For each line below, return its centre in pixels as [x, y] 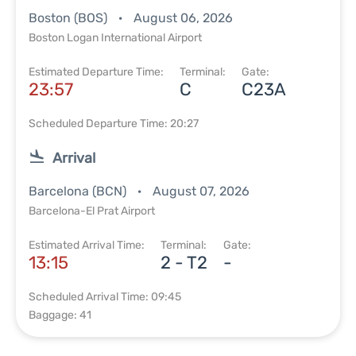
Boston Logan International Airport [115, 38]
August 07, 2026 [201, 191]
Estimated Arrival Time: [87, 245]
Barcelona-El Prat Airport [92, 211]
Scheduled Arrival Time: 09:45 [105, 297]
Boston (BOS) [70, 18]
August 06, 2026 [183, 18]
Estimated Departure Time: [96, 72]
